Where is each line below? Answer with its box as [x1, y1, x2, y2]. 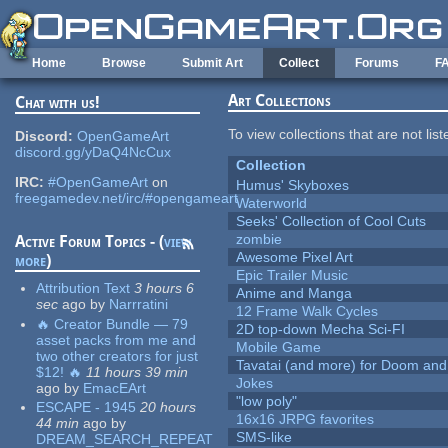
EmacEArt [83, 379, 147, 396]
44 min [36, 415, 80, 432]
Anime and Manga [236, 285, 353, 302]
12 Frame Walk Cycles [236, 303, 379, 320]
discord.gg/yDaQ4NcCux [15, 144, 172, 161]
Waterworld [236, 195, 308, 212]
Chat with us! [15, 93, 101, 113]
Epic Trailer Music [236, 267, 349, 284]
